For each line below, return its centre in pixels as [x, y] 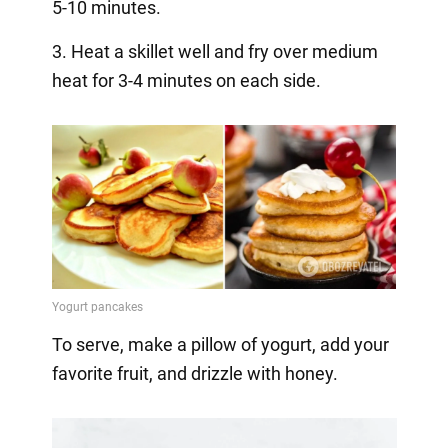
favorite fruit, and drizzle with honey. [194, 373]
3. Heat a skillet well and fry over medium [214, 51]
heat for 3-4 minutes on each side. [186, 80]
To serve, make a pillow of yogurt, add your [220, 344]
